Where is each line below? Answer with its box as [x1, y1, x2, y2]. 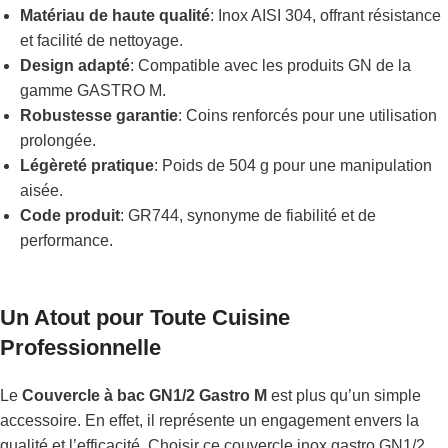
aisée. [20, 182, 63, 199]
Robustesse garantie [20, 107, 178, 124]
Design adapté [20, 57, 130, 74]
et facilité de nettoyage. [20, 32, 183, 49]
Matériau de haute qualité [20, 7, 210, 24]
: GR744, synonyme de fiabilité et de [120, 207, 376, 224]
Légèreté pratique [20, 157, 154, 174]
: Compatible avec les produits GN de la [130, 57, 411, 74]
